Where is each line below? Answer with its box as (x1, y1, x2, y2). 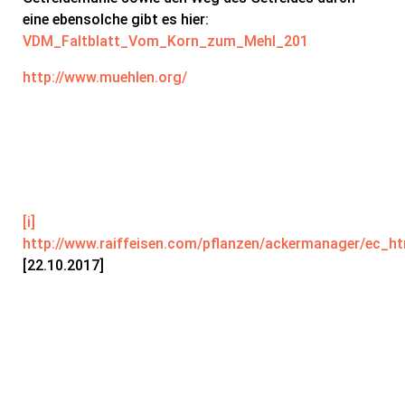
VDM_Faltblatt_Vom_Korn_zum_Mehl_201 (23, 33, 308, 50)
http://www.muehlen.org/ (23, 69, 187, 86)
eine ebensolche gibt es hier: (23, 11, 209, 28)
